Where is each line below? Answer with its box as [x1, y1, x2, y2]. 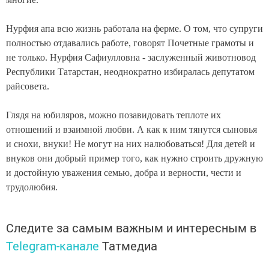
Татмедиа [102, 238, 157, 254]
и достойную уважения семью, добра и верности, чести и [6, 168, 241, 178]
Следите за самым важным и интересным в [6, 220, 256, 236]
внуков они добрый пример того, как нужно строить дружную [6, 153, 263, 164]
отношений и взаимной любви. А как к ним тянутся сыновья [6, 124, 257, 135]
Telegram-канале [6, 238, 99, 254]
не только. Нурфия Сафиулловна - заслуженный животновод [6, 52, 256, 63]
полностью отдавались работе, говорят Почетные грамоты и [6, 38, 254, 49]
